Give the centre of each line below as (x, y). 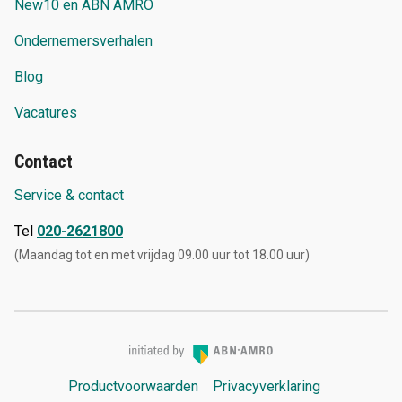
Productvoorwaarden (133, 386)
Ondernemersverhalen (83, 41)
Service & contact (69, 195)
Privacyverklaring (266, 386)
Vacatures (46, 113)
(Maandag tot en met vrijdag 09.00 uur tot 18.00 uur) (162, 255)
